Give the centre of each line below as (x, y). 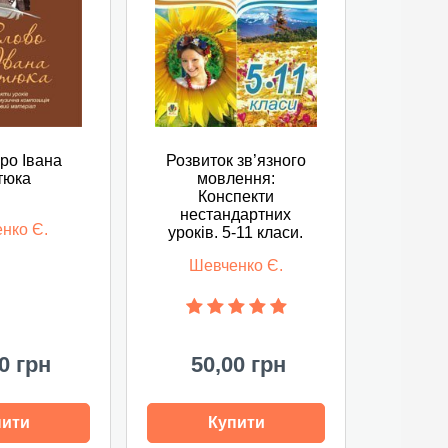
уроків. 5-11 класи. (236, 232)
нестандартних (236, 214)
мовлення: (235, 178)
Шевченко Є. (235, 265)
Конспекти (235, 196)
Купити (236, 422)
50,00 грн (238, 364)
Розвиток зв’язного (235, 160)
